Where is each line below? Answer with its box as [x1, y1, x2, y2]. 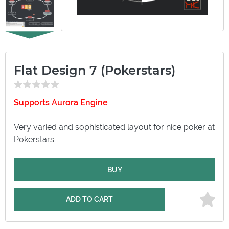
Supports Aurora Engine [14, 97, 108, 107]
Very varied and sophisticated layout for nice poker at [14, 122, 215, 132]
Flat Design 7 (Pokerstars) [14, 62, 175, 78]
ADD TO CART [65, 195, 113, 203]
